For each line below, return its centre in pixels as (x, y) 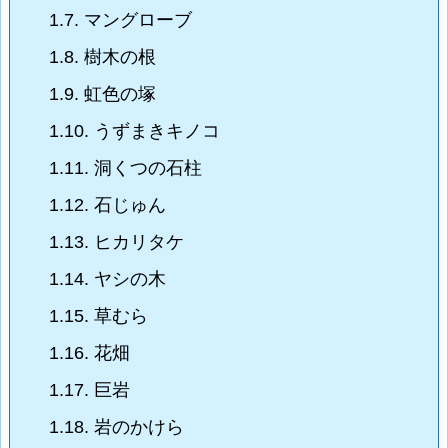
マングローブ (135, 20)
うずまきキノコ (154, 131)
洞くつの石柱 (145, 168)
